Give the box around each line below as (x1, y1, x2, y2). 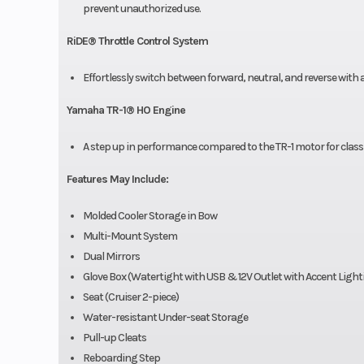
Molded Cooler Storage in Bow (82, 209, 223, 223)
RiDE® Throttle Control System (66, 34, 208, 49)
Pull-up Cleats (82, 331, 146, 345)
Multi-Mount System (82, 229, 179, 244)
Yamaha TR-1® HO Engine (66, 103, 185, 118)
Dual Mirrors (82, 249, 146, 264)
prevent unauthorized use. (82, 2, 201, 16)
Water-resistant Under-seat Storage (82, 310, 254, 325)
